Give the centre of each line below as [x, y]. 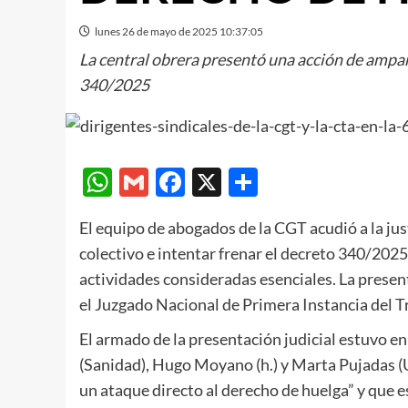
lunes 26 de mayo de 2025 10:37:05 [179, 31]
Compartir [324, 181]
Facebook [247, 181]
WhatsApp [181, 181]
